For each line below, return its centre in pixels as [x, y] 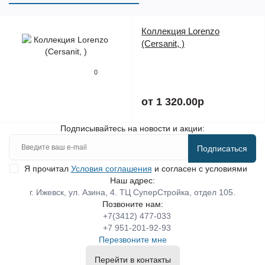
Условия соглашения [111, 169]
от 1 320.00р [173, 102]
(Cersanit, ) [163, 43]
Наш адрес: [132, 180]
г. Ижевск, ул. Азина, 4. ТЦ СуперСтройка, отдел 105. [132, 192]
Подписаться [222, 148]
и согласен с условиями [199, 169]
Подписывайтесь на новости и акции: [132, 128]
